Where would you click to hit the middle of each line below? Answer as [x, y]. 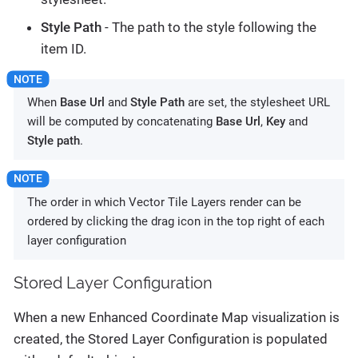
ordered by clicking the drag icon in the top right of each [176, 221]
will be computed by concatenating [121, 121]
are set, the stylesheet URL [257, 102]
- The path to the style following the [209, 28]
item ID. [64, 49]
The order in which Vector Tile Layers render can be [164, 202]
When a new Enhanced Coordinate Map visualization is [177, 317]
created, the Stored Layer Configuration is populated [171, 338]
